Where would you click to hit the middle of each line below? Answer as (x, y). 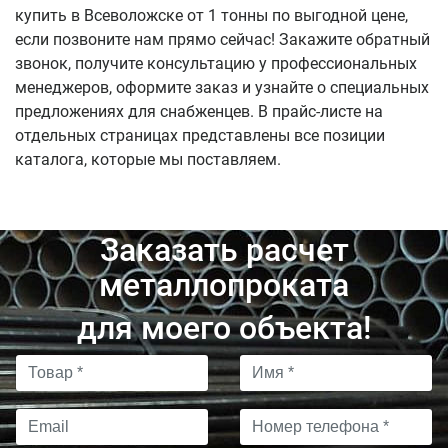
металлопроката (224, 285)
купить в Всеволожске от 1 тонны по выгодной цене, (211, 15)
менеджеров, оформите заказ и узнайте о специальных (222, 87)
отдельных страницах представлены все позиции (200, 135)
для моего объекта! (224, 328)
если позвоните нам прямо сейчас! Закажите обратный (222, 39)
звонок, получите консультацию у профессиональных (216, 63)
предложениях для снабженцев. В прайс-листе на (199, 111)
